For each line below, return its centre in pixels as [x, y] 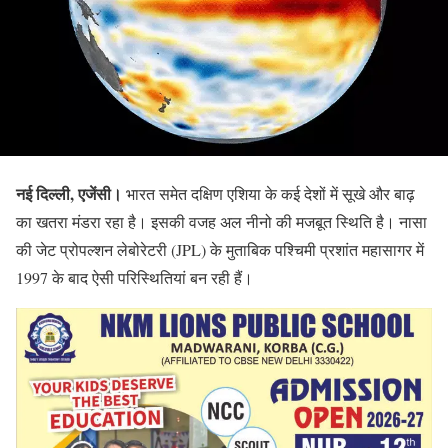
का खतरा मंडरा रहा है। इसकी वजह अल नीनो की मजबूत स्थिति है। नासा [221, 222]
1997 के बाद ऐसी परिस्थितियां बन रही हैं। [134, 278]
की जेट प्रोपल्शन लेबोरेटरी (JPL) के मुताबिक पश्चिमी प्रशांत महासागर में [220, 250]
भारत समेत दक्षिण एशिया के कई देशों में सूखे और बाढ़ [268, 194]
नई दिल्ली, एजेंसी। [69, 194]
